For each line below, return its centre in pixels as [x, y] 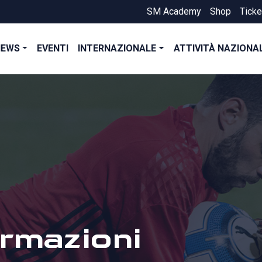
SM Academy [174, 11]
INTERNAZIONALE [117, 49]
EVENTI [53, 49]
